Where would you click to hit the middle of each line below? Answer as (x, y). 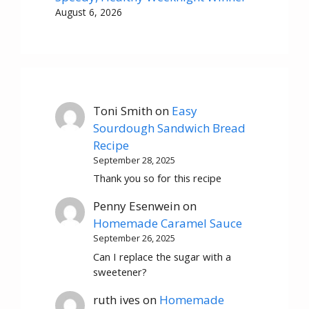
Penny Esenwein (137, 206)
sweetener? (120, 271)
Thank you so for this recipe (158, 178)
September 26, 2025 (134, 238)
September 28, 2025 (134, 160)
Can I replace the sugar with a (162, 256)
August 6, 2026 (89, 12)
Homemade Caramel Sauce (168, 223)
